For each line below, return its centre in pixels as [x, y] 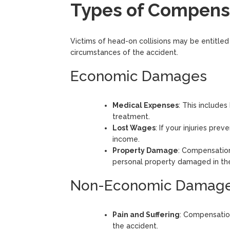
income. [126, 139]
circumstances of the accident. [124, 52]
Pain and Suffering [146, 214]
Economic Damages [139, 76]
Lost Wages [134, 128]
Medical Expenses [146, 105]
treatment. [131, 116]
